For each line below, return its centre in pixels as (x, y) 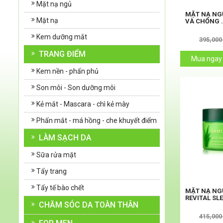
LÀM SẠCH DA (65, 138)
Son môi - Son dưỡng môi (76, 88)
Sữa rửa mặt (56, 155)
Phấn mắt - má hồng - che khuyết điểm (97, 121)
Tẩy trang (52, 171)
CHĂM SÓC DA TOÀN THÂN (89, 205)
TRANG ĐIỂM (62, 54)
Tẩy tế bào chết (60, 188)
